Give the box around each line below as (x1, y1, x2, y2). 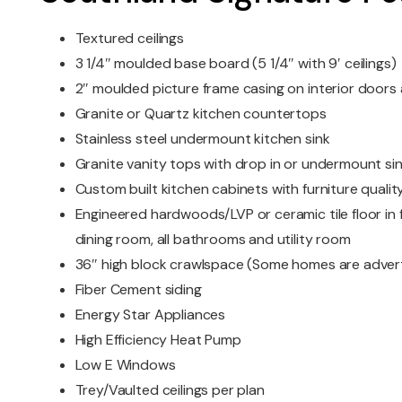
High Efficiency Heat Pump (74, 330, 241, 350)
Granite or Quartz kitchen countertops (74, 104, 327, 124)
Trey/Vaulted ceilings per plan (74, 380, 265, 400)
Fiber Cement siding (74, 280, 202, 300)
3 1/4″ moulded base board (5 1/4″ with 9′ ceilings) (74, 54, 397, 74)
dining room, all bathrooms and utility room (74, 230, 351, 249)
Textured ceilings (74, 29, 184, 48)
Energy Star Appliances (74, 305, 226, 325)
